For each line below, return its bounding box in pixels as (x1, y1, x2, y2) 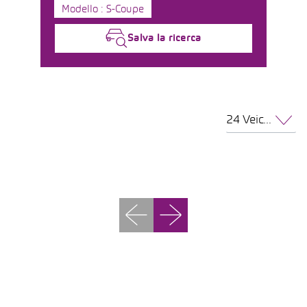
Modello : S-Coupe (62, 5, 144, 14)
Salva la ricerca (127, 34, 201, 43)
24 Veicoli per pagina (262, 115, 271, 126)
